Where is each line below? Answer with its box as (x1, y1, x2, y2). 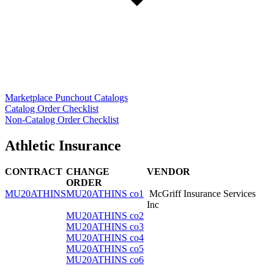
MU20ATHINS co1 (66, 188, 144, 199)
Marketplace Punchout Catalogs (5, 92, 128, 103)
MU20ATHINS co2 (66, 210, 144, 221)
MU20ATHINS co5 (66, 243, 144, 254)
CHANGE (66, 166, 109, 177)
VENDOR (147, 166, 190, 177)
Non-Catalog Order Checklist (5, 114, 119, 125)
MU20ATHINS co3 (66, 221, 144, 232)
